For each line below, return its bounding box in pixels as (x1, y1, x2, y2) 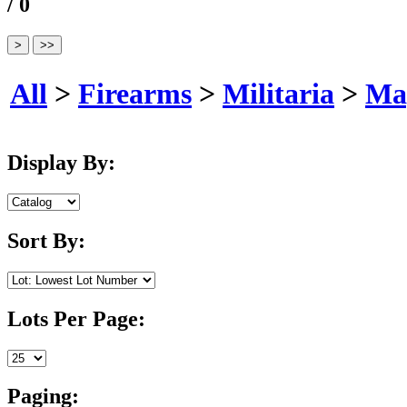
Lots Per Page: (7, 306, 145, 331)
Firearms (78, 76, 192, 110)
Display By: (7, 151, 115, 175)
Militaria (223, 76, 334, 110)
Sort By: (7, 228, 85, 253)
